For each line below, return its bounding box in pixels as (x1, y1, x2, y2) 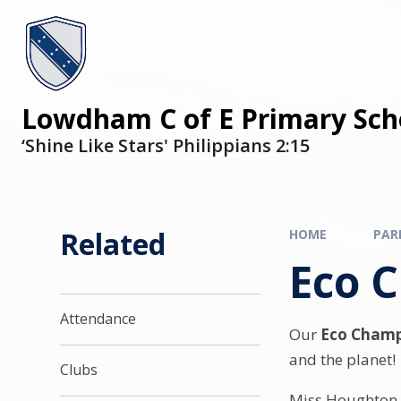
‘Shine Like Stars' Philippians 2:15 (21, 133, 310, 158)
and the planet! (289, 349, 397, 370)
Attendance (60, 309, 137, 329)
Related (60, 225, 166, 263)
